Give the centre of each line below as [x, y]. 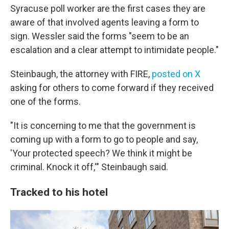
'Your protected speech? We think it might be [101, 153]
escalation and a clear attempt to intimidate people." [114, 50]
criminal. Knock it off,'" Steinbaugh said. [89, 167]
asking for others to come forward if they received [112, 87]
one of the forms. [45, 101]
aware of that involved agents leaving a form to [105, 22]
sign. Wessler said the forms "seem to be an [100, 36]
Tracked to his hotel [59, 192]
